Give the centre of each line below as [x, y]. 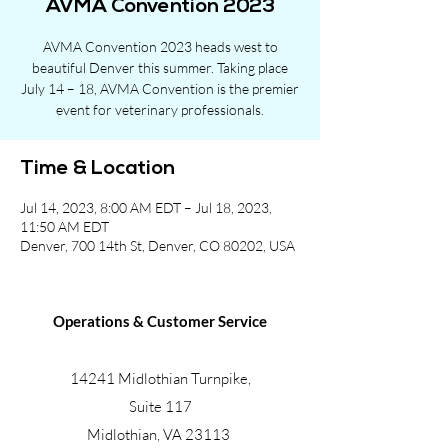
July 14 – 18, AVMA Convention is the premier [160, 88]
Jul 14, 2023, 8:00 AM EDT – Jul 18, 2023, [146, 207]
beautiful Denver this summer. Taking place [160, 67]
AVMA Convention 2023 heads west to [160, 46]
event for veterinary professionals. [160, 109]
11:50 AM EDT [64, 226]
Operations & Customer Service [160, 321]
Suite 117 [160, 406]
